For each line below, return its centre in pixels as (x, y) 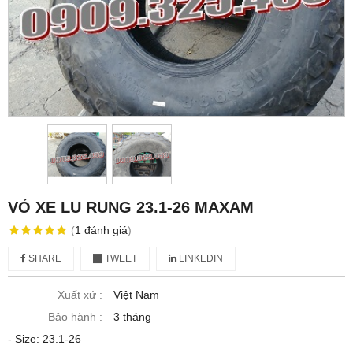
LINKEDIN (200, 258)
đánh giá (106, 230)
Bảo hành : (75, 316)
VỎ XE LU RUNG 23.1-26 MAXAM (131, 207)
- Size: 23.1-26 (45, 338)
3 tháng (132, 316)
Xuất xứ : (80, 294)
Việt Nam (136, 294)
